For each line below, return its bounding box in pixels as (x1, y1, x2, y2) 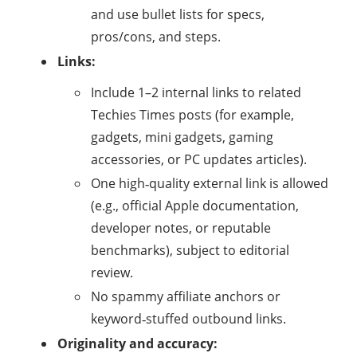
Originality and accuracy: (57, 335, 218, 352)
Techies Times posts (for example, (91, 106, 294, 124)
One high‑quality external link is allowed (91, 175, 328, 192)
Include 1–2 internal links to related (91, 84, 301, 101)
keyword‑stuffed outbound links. (91, 310, 286, 328)
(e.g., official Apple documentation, (91, 197, 299, 214)
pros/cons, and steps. (91, 28, 221, 45)
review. (91, 264, 133, 281)
